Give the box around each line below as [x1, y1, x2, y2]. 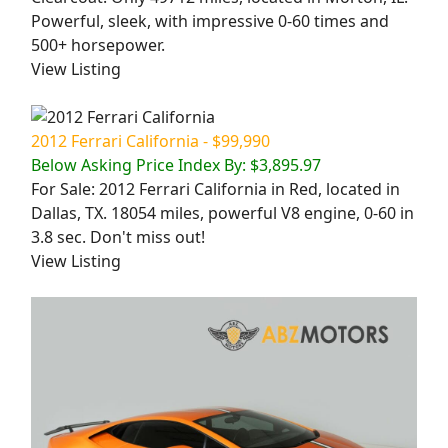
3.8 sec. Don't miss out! [31, 226, 205, 249]
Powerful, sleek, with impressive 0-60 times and [31, 10, 389, 33]
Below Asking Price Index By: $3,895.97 [31, 154, 321, 177]
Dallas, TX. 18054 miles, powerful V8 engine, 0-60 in [31, 202, 414, 225]
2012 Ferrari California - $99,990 [31, 130, 270, 153]
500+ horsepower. [31, 34, 165, 57]
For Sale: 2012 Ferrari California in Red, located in [31, 178, 400, 201]
